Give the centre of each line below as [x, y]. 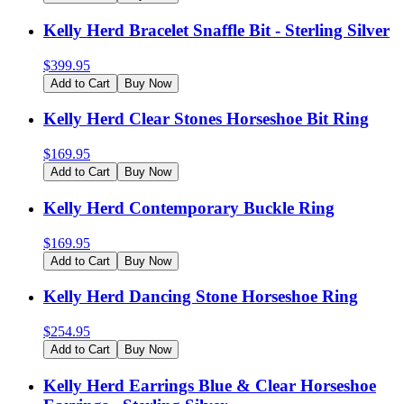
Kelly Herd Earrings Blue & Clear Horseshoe [210, 385]
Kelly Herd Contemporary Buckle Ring [189, 207]
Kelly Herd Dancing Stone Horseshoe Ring [201, 297]
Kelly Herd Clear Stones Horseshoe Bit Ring [206, 119]
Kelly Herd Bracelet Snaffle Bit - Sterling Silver [216, 30]
